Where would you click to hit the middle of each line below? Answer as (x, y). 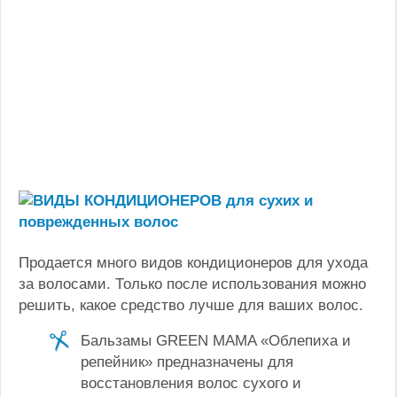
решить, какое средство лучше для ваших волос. (191, 305)
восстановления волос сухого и (191, 383)
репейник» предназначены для (187, 362)
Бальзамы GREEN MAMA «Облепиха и (216, 340)
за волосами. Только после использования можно (192, 284)
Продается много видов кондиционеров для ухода (193, 262)
